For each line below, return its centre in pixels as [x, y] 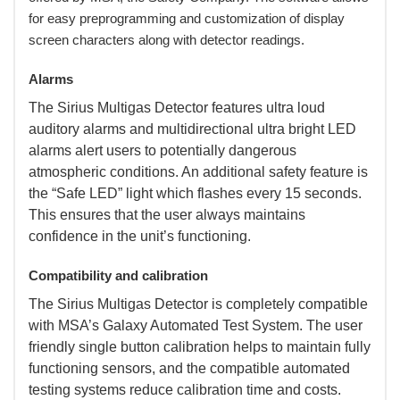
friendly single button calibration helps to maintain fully [200, 346]
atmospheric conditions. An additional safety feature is [198, 171]
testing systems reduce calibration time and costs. [185, 389]
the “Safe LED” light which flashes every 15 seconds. [195, 193]
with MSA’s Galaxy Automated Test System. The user [196, 325]
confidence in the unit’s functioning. [140, 236]
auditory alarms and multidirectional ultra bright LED [192, 129]
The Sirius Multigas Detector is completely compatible [198, 304]
